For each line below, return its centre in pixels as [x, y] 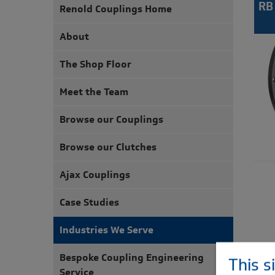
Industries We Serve [107, 230]
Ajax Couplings [95, 175]
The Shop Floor [95, 64]
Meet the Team [94, 92]
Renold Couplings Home [116, 9]
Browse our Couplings [111, 119]
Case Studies [89, 202]
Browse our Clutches [108, 147]
